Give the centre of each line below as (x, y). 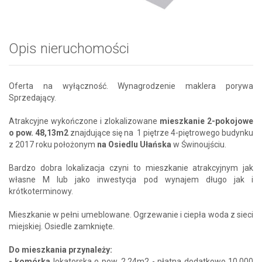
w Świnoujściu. (199, 145)
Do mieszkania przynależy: (61, 250)
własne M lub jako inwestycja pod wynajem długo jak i (131, 180)
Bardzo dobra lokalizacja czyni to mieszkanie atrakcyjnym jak (131, 168)
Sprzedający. (33, 98)
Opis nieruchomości (69, 49)
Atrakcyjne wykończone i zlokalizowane (84, 121)
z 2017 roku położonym (53, 145)
